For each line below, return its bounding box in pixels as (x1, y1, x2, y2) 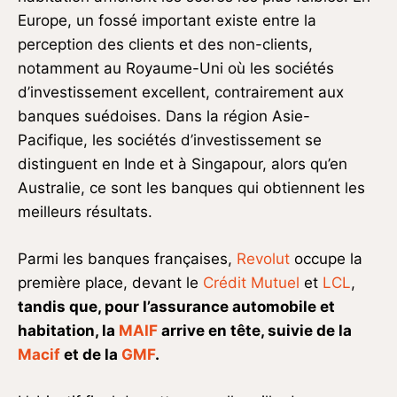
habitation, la (18, 322, 119, 340)
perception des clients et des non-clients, (18, 35, 313, 54)
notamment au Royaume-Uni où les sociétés (18, 59, 334, 78)
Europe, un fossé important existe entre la (18, 12, 316, 30)
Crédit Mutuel (203, 274, 300, 292)
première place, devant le (18, 274, 203, 292)
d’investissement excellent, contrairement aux (18, 83, 344, 102)
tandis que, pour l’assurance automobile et (18, 298, 335, 316)
